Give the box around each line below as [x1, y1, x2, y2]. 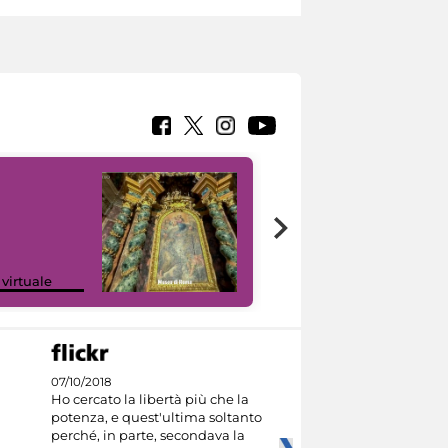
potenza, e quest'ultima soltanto [50, 409, 262, 426]
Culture [293, 272, 342, 289]
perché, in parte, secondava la [50, 427, 245, 444]
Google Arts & [293, 256, 384, 273]
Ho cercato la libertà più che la [50, 391, 249, 408]
